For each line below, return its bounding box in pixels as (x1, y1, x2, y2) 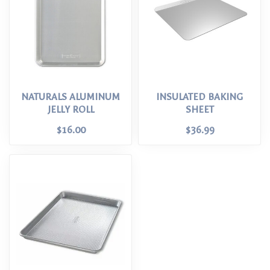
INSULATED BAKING (156, 92, 243, 102)
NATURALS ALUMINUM (21, 92, 120, 102)
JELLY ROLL (47, 104, 94, 115)
